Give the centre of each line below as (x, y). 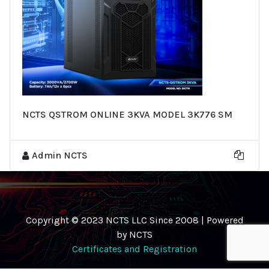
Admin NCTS (60, 155)
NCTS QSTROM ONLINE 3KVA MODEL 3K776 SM (127, 114)
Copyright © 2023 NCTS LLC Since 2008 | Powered (134, 220)
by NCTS (134, 234)
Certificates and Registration (134, 249)
